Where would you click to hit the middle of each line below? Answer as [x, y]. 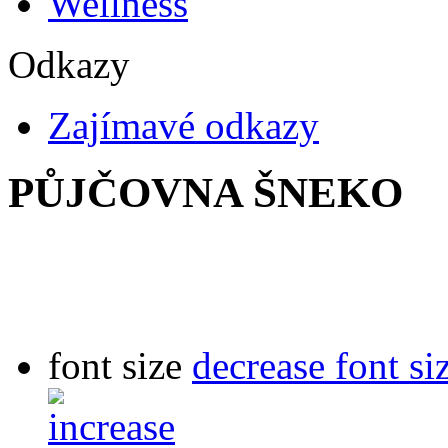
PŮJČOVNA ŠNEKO [205, 192]
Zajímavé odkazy [183, 125]
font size [115, 365]
